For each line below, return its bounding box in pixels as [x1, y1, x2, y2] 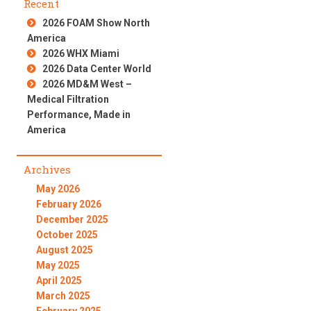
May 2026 [35, 183, 80, 195]
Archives [24, 162, 72, 177]
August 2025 [35, 244, 93, 256]
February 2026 [35, 199, 101, 210]
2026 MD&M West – [42, 78, 133, 90]
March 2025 [35, 290, 90, 302]
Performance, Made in [27, 109, 131, 121]
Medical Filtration [27, 94, 110, 106]
